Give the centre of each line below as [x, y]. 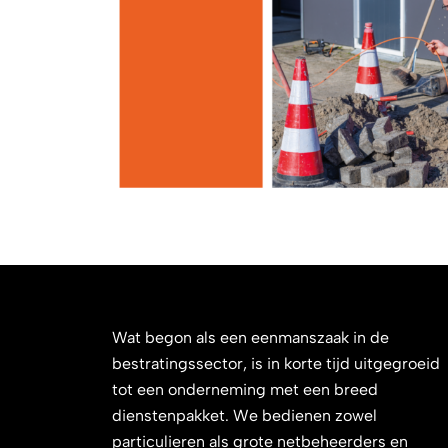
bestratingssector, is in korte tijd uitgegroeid [276, 364]
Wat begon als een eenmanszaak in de [250, 338]
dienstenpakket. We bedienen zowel [244, 416]
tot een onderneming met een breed [245, 390]
